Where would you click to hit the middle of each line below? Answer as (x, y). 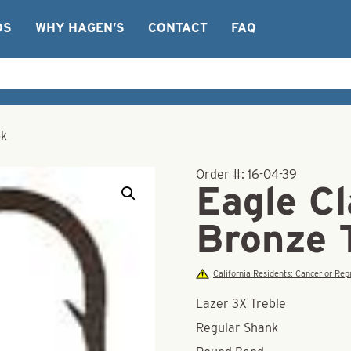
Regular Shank (237, 328)
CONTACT (178, 28)
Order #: (222, 174)
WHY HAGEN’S (80, 28)
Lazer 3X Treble (241, 304)
